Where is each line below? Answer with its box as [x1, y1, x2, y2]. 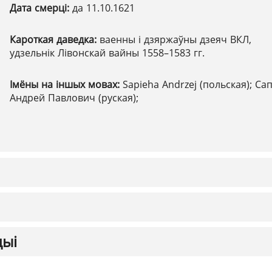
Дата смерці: [10, 1, 72, 15]
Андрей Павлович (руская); [10, 91, 138, 104]
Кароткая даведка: [10, 33, 100, 46]
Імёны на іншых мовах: [10, 78, 123, 91]
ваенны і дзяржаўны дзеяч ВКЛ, [100, 33, 251, 46]
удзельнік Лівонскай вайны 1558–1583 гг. [10, 46, 205, 59]
